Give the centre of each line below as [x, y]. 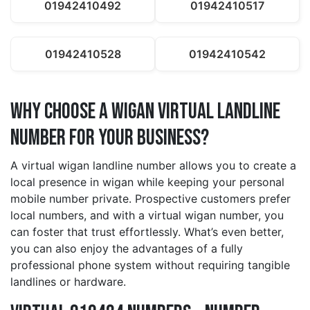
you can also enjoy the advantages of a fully [127, 249]
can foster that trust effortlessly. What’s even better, [147, 232]
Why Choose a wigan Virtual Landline [145, 112]
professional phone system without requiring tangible [150, 265]
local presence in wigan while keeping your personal [147, 182]
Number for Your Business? [110, 138]
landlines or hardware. [68, 282]
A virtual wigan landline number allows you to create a [153, 166]
